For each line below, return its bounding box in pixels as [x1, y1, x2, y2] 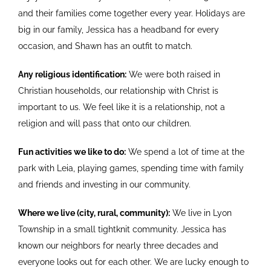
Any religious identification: [18, 70, 126, 80]
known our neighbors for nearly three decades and [18, 241, 218, 251]
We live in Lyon [170, 208, 232, 218]
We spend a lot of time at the [126, 147, 244, 157]
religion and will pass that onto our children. [18, 119, 191, 129]
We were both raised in [126, 70, 220, 80]
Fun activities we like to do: [18, 147, 126, 157]
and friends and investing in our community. [18, 180, 191, 190]
